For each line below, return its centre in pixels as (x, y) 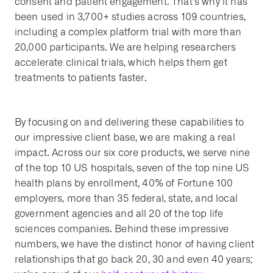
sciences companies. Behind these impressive (122, 229)
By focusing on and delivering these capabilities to (129, 122)
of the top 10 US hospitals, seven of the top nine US (132, 168)
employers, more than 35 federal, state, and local (126, 199)
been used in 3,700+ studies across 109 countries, (130, 17)
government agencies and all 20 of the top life (119, 214)
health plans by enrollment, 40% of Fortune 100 (124, 183)
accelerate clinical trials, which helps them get (121, 63)
